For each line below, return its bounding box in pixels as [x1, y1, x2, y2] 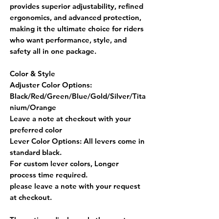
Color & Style [10, 68, 55, 78]
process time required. [10, 170, 88, 179]
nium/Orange [10, 102, 56, 112]
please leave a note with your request [10, 181, 140, 191]
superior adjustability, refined [42, 1, 143, 11]
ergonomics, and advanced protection [10, 12, 139, 22]
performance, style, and [45, 35, 127, 44]
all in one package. [31, 46, 96, 56]
